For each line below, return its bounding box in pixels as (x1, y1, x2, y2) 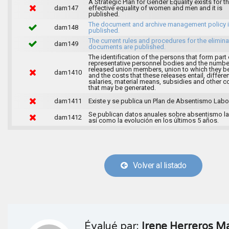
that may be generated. (88, 83, 156, 91)
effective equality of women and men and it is (88, 4, 222, 12)
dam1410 (54, 68, 82, 76)
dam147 (54, 4, 78, 12)
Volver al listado (127, 160, 187, 170)
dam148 (54, 23, 78, 31)
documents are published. (88, 42, 166, 51)
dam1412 (54, 113, 82, 121)
